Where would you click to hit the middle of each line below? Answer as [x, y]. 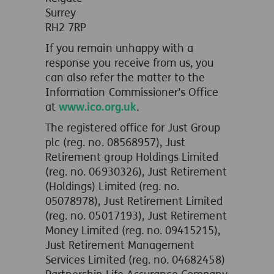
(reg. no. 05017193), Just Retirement [136, 216]
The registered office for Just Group [133, 128]
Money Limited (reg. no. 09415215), [133, 231]
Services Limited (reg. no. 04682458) [135, 260]
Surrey [61, 13]
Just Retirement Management [120, 245]
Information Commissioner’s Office [132, 92]
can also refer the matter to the [125, 78]
